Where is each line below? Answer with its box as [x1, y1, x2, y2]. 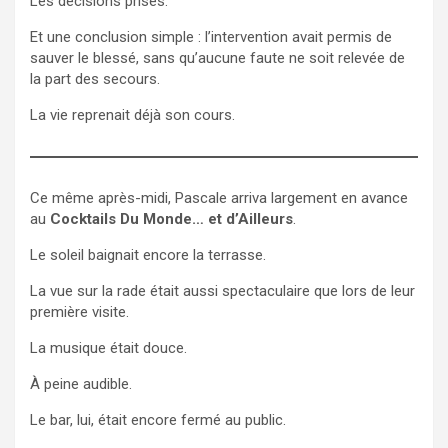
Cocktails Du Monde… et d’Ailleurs [50, 209, 293, 228]
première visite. [30, 302, 129, 321]
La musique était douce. [30, 338, 187, 357]
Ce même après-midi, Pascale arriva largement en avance [30, 188, 408, 207]
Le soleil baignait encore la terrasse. [30, 245, 266, 264]
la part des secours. [30, 69, 160, 88]
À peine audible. [30, 374, 132, 393]
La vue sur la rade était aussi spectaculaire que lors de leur [30, 281, 415, 300]
